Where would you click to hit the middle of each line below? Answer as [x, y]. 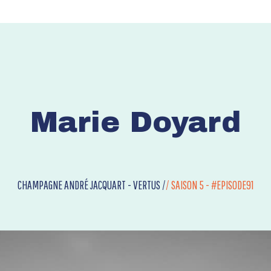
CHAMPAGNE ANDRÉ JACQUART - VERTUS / [92, 185]
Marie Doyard [135, 122]
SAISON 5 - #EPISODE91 [212, 185]
